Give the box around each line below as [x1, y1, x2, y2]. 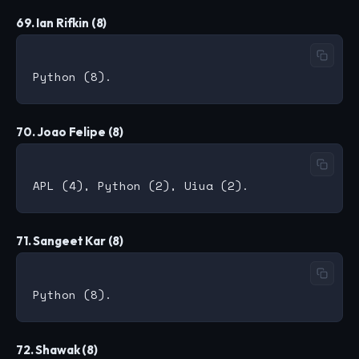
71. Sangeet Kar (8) [16, 233, 124, 249]
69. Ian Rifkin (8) [16, 15, 107, 31]
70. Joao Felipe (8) [16, 124, 124, 140]
